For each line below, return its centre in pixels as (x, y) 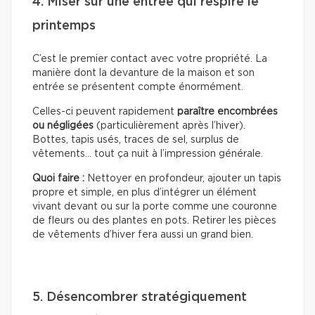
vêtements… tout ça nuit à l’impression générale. (148, 154)
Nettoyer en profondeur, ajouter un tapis (183, 178)
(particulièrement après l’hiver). (169, 126)
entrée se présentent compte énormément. (138, 87)
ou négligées (63, 126)
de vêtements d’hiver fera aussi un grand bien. (143, 234)
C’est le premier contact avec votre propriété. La (150, 59)
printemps (64, 26)
